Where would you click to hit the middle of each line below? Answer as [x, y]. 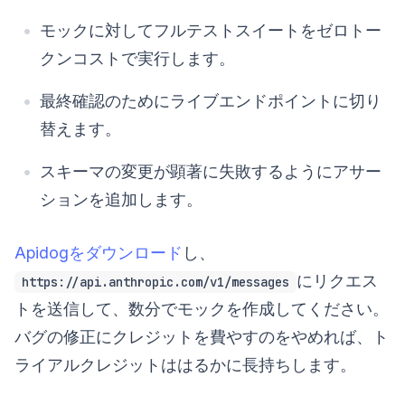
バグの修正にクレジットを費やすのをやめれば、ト [202, 337]
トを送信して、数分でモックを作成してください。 [202, 309]
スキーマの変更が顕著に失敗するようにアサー [211, 172]
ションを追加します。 [121, 200]
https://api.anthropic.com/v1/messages [155, 283]
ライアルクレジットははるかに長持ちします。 [185, 365]
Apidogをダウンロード [99, 253]
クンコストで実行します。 [137, 59]
